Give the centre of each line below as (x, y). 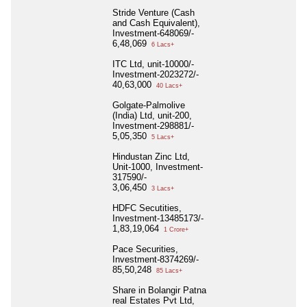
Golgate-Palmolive (149, 106)
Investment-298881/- (153, 126)
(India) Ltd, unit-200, (152, 116)
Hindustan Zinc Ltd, (151, 157)
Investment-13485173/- (158, 219)
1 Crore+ (175, 230)
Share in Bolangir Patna (159, 291)
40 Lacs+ (168, 86)
